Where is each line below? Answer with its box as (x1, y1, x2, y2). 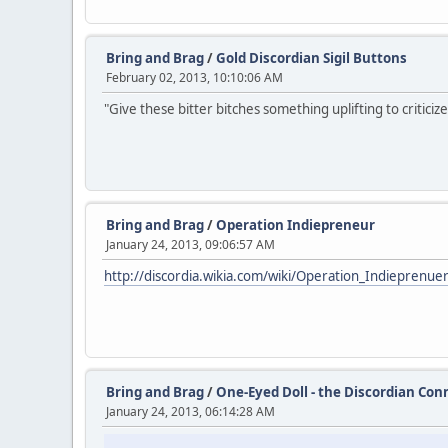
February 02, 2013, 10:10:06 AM (106, 69, 283, 86)
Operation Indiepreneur (216, 216, 375, 234)
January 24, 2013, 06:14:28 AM (106, 403, 275, 420)
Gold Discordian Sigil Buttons (216, 49, 407, 67)
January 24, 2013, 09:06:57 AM (106, 236, 275, 253)
